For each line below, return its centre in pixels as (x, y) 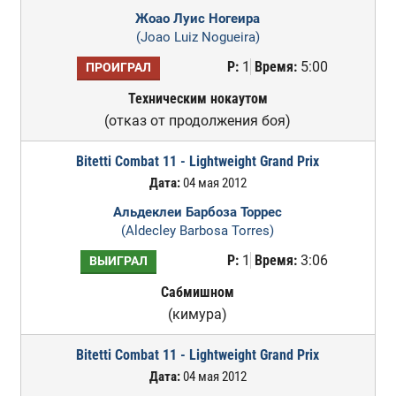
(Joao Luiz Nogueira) (198, 37)
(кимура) (198, 314)
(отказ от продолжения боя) (198, 121)
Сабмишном (198, 292)
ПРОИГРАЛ (118, 68)
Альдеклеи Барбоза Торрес (198, 212)
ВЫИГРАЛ (118, 261)
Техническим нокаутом (198, 99)
